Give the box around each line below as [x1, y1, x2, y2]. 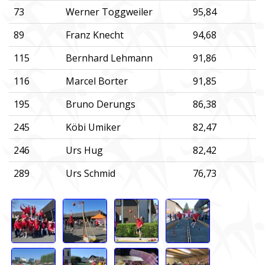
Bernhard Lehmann [66, 51, 153, 64]
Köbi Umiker [66, 120, 121, 134]
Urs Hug [66, 143, 103, 157]
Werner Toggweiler [66, 5, 153, 18]
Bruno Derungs [66, 97, 135, 111]
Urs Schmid [66, 166, 115, 180]
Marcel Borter [66, 74, 128, 88]
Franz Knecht [66, 28, 124, 41]
